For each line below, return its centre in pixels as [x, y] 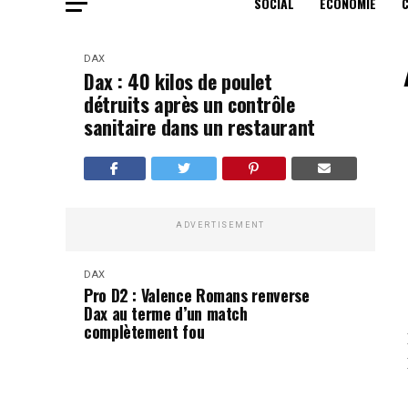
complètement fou [144, 332]
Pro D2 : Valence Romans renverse [197, 296]
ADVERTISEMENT [220, 225]
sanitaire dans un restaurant [199, 127]
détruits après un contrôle [189, 104]
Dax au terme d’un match [166, 314]
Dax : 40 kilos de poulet [178, 82]
